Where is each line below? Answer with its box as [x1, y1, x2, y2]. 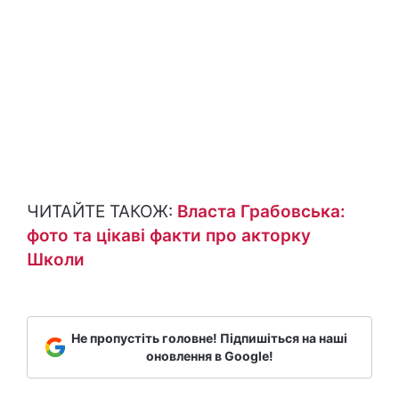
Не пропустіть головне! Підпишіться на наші [71, 330, 347, 346]
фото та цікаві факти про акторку [27, 225, 311, 247]
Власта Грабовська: [177, 201, 346, 223]
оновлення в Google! [145, 348, 273, 364]
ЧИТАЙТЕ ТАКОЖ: [27, 201, 177, 223]
